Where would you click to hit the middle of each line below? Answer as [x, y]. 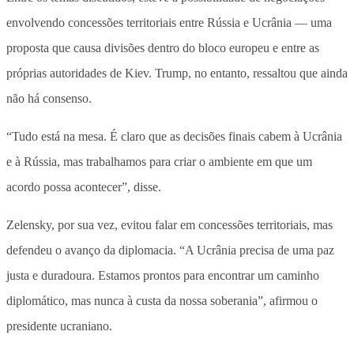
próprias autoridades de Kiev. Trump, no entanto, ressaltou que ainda [177, 73]
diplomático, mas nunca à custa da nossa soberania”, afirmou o [162, 300]
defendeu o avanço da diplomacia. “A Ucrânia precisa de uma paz [170, 250]
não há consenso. [49, 98]
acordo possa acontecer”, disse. [84, 186]
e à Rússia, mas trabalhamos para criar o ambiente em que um [159, 161]
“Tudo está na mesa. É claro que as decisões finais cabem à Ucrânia [174, 136]
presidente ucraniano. [59, 326]
